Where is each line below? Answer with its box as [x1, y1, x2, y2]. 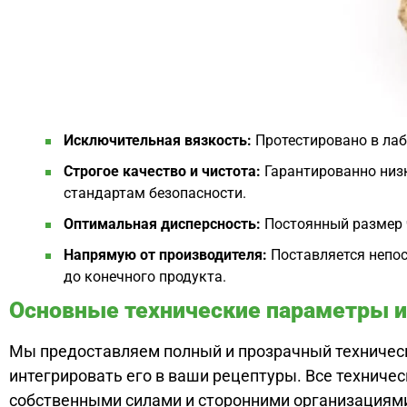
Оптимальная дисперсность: [64, 215, 261, 233]
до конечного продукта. [64, 268, 226, 286]
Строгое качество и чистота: [64, 163, 261, 181]
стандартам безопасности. [64, 184, 246, 203]
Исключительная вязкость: [64, 132, 252, 150]
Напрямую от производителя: [64, 246, 267, 264]
